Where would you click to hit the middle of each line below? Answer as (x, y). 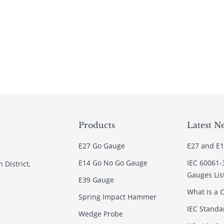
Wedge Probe (100, 214)
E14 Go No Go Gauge (113, 163)
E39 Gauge (96, 180)
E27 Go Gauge (101, 146)
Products (96, 125)
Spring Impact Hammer (117, 197)
